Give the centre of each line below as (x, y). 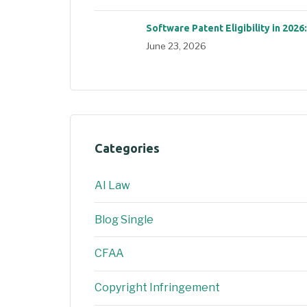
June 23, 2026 (176, 46)
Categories (127, 148)
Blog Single (124, 219)
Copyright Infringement (157, 288)
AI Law (112, 185)
